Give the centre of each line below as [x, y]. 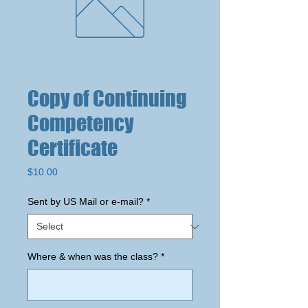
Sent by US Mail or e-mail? [86, 201]
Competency [80, 123]
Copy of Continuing [107, 98]
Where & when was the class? [93, 256]
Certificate [73, 148]
